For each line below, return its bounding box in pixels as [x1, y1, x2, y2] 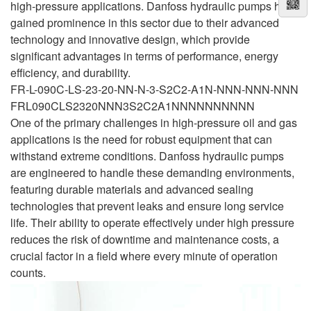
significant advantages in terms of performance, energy [10, 47, 278, 64]
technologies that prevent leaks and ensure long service [10, 197, 284, 214]
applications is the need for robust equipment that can [10, 131, 272, 147]
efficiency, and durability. [10, 64, 131, 81]
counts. [10, 264, 46, 280]
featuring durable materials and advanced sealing [10, 180, 253, 197]
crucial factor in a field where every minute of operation [10, 247, 278, 264]
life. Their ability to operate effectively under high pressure [10, 214, 294, 230]
